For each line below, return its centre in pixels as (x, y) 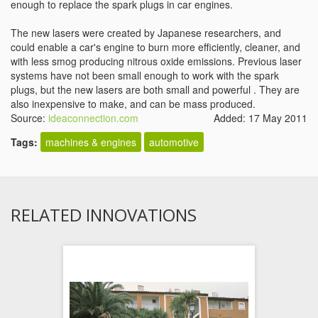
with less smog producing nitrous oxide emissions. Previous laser (156, 61)
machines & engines (91, 142)
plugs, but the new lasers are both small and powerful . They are (155, 89)
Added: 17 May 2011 (261, 118)
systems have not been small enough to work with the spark (145, 75)
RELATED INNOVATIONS (104, 215)
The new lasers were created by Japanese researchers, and (146, 33)
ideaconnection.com (93, 118)
